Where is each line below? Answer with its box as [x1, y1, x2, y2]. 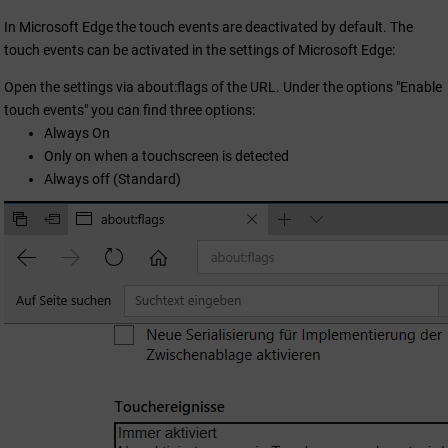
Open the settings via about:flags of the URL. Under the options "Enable [4, 79, 442, 96]
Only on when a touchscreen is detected [44, 148, 289, 165]
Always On [44, 125, 110, 142]
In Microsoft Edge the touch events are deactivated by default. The [4, 19, 413, 36]
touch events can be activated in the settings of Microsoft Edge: [4, 42, 395, 59]
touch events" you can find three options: [4, 102, 255, 119]
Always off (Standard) [44, 171, 181, 188]
